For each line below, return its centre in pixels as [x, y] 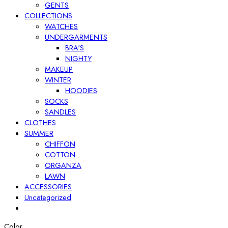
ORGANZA [63, 165]
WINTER [58, 80]
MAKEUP [59, 69]
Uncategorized [48, 197]
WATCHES [61, 26]
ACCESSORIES [48, 187]
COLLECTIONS [48, 16]
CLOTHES [40, 123]
